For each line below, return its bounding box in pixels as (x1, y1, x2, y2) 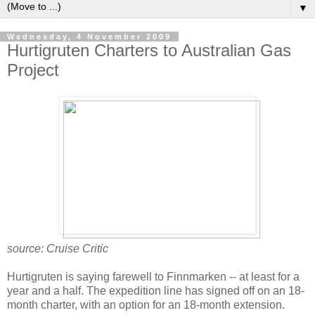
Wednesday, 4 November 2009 (7, 32, 172, 41)
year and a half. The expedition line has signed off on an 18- (7, 285, 304, 297)
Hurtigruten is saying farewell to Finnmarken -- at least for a (7, 271, 300, 283)
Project (7, 60, 59, 79)
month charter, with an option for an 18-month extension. (7, 299, 285, 311)
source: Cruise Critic (7, 243, 108, 255)
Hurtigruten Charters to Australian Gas (7, 40, 291, 60)
